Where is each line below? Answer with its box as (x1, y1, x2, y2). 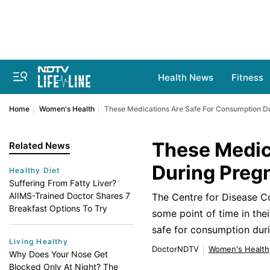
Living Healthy (9, 237, 68, 246)
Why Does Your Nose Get (9, 249, 108, 259)
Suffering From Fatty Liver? (9, 178, 116, 188)
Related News (9, 140, 70, 151)
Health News (158, 72, 213, 83)
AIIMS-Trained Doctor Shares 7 (9, 190, 130, 201)
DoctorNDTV (151, 244, 199, 254)
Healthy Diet (9, 166, 60, 175)
